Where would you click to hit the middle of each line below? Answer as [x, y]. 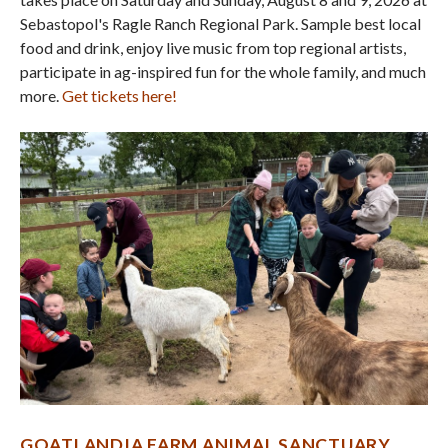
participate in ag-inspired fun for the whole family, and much [223, 72]
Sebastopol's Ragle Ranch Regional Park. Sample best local [220, 24]
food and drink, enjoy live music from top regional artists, [213, 48]
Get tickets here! [119, 96]
